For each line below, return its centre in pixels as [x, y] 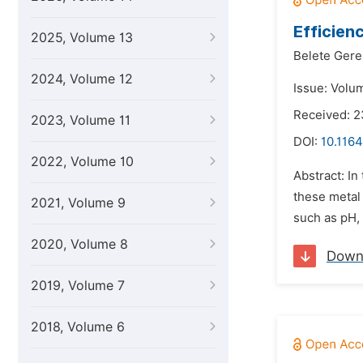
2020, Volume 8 [79, 244]
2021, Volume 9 [78, 203]
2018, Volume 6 [78, 327]
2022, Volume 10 [82, 162]
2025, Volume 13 [82, 38]
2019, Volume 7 [78, 286]
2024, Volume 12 [82, 79]
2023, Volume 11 [81, 120]
